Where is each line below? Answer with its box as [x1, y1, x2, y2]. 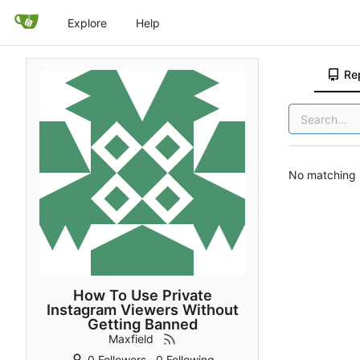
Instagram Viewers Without [46, 300, 239, 318]
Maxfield [108, 331, 153, 346]
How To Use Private [72, 285, 212, 304]
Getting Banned [87, 314, 198, 333]
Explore [67, 15, 107, 30]
